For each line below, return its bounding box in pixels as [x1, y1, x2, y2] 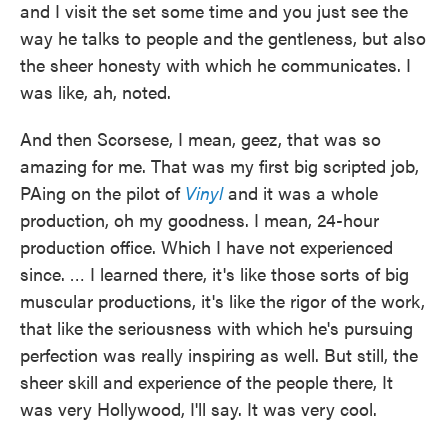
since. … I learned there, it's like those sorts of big [20, 261, 409, 286]
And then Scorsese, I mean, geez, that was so [20, 126, 381, 151]
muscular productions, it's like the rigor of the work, [20, 288, 425, 313]
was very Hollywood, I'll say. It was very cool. [20, 396, 377, 421]
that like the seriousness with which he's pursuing [20, 315, 413, 340]
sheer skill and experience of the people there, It [20, 369, 393, 394]
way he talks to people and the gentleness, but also [20, 25, 426, 50]
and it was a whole [228, 180, 378, 205]
